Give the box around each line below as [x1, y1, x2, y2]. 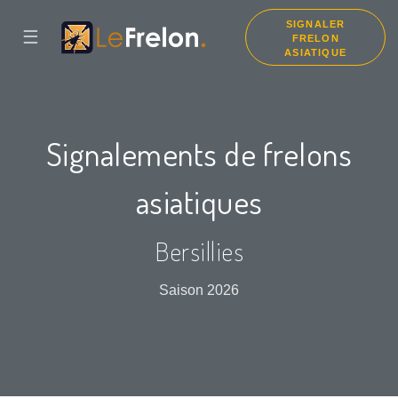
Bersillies [155, 235, 243, 268]
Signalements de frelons [45, 133, 353, 174]
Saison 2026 [159, 283, 239, 298]
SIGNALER [285, 19, 346, 29]
